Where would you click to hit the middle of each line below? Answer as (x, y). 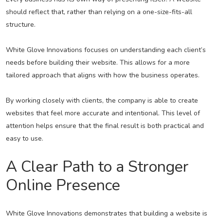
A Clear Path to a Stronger (97, 167)
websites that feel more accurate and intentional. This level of (103, 113)
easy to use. (24, 139)
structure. (20, 25)
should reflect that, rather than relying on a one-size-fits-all (99, 12)
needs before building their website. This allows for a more (98, 63)
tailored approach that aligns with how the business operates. (102, 75)
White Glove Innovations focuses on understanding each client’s (106, 50)
